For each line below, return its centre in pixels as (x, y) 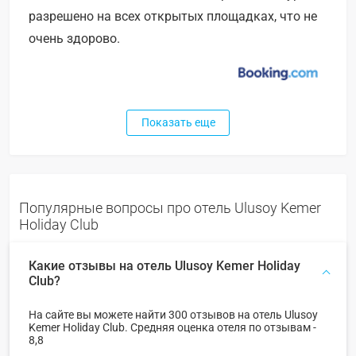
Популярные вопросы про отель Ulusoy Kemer (170, 207)
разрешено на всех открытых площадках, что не (173, 17)
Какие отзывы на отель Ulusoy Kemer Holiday (164, 265)
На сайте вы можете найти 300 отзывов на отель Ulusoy (173, 314)
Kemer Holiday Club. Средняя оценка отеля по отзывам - (172, 327)
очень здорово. (74, 39)
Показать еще (178, 122)
